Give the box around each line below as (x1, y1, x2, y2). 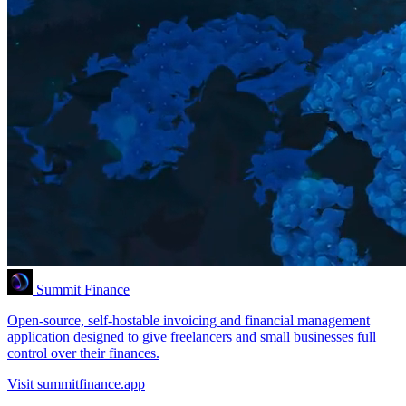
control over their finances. (7, 344, 159, 361)
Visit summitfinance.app (7, 375, 145, 391)
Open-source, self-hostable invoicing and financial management (7, 312, 370, 328)
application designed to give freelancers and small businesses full (7, 328, 376, 344)
